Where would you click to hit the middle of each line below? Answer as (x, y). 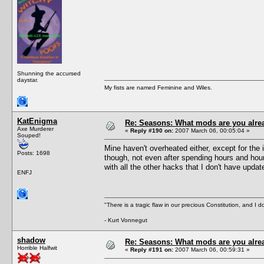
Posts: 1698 (34, 153)
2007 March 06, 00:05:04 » (212, 130)
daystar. (28, 80)
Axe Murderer (35, 128)
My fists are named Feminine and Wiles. (158, 87)
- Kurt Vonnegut (126, 220)
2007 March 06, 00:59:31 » (212, 249)
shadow (31, 240)
